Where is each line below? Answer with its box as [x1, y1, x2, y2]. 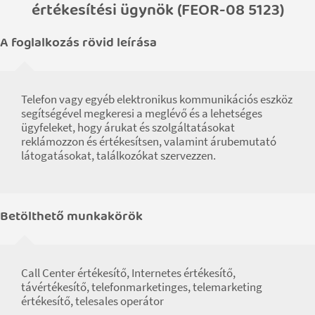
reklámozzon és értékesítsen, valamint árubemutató [21, 133, 276, 149]
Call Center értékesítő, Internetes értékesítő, [21, 264, 236, 281]
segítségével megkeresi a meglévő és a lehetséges [21, 105, 262, 121]
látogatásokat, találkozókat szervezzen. [21, 147, 216, 163]
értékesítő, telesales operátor [21, 292, 164, 309]
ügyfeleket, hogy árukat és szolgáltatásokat [21, 119, 235, 135]
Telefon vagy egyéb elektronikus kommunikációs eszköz [21, 91, 292, 107]
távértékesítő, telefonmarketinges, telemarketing [21, 278, 262, 295]
